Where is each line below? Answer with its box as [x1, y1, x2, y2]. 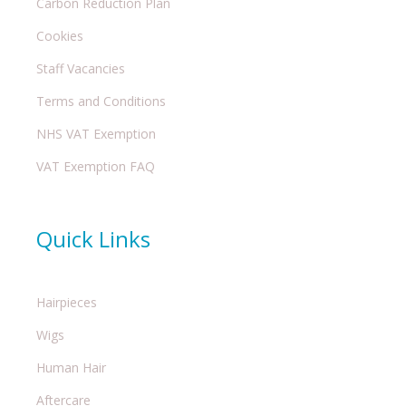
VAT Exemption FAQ [36, 158, 155, 176]
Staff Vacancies [36, 60, 125, 78]
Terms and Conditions [36, 92, 166, 111]
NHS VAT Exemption [36, 125, 156, 143]
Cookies [36, 27, 83, 45]
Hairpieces [36, 294, 97, 312]
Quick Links [36, 224, 150, 255]
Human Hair [36, 359, 106, 377]
